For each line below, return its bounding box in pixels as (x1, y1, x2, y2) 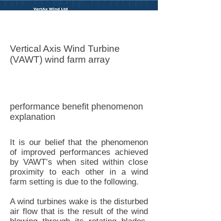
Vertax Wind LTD (10, 19, 58, 27)
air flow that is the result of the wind (10, 207, 148, 216)
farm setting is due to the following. (10, 177, 139, 186)
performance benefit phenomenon (10, 102, 143, 111)
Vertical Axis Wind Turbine (10, 43, 120, 54)
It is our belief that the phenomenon (10, 138, 148, 147)
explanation (10, 112, 55, 122)
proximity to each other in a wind (10, 167, 148, 177)
